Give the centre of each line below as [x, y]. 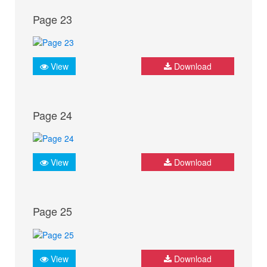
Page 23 [52, 19]
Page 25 [52, 211]
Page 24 [52, 115]
